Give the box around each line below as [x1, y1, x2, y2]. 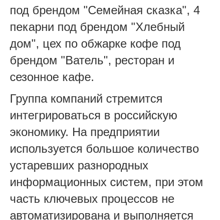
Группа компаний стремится [10, 92, 163, 105]
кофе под [130, 37, 181, 50]
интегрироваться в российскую [10, 109, 177, 122]
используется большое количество [10, 142, 199, 155]
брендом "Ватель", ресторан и [10, 54, 174, 67]
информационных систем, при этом [10, 175, 203, 189]
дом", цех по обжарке [10, 37, 130, 50]
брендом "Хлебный [80, 20, 185, 33]
